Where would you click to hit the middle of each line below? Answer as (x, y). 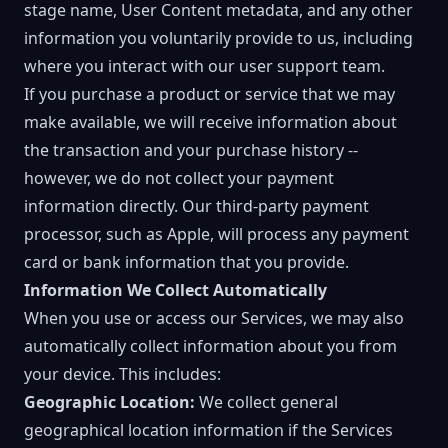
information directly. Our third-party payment (196, 206)
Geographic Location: (109, 402)
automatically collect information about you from (210, 346)
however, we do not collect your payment (179, 178)
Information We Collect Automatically (175, 290)
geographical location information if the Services (208, 430)
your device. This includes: (122, 374)
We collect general (266, 402)
